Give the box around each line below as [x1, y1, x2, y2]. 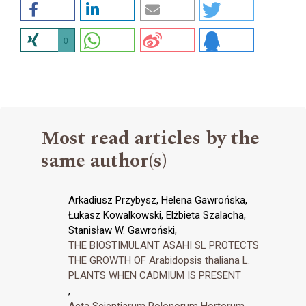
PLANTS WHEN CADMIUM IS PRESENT [68, 268, 241, 281]
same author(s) [41, 145, 167, 176]
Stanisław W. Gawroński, [68, 223, 177, 236]
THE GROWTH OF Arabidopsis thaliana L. [68, 253, 250, 266]
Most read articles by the [41, 123, 260, 153]
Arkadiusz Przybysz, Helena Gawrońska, [68, 193, 247, 206]
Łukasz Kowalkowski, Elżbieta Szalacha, [68, 208, 246, 221]
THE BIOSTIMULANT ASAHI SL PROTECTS [68, 238, 259, 251]
